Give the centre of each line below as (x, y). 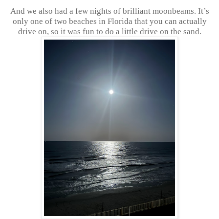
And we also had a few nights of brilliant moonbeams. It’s (109, 11)
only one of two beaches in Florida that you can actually (109, 21)
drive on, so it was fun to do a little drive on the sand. (109, 31)
